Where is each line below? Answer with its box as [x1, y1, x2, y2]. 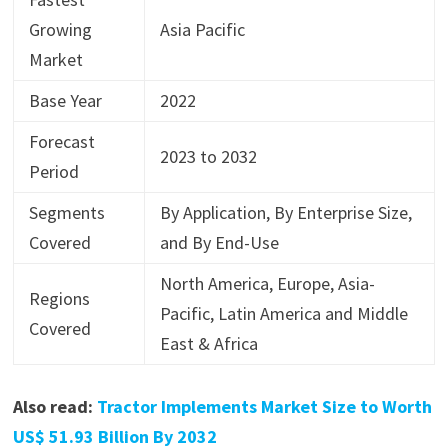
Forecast [28, 130, 95, 154]
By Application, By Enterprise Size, [159, 201, 412, 225]
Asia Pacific [159, 18, 245, 42]
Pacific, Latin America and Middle [159, 302, 408, 326]
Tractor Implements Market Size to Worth [96, 395, 432, 419]
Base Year [28, 89, 102, 113]
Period [28, 160, 79, 184]
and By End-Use [159, 231, 279, 255]
